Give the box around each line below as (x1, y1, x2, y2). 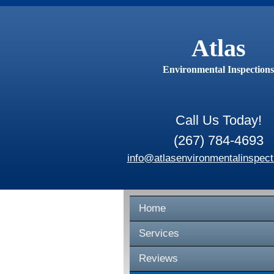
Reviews (139, 253, 178, 264)
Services (139, 228, 179, 239)
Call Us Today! (175, 113, 262, 128)
